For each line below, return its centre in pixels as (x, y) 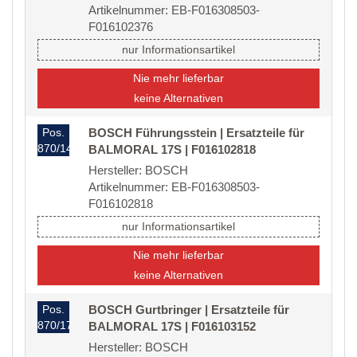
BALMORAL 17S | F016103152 (172, 327)
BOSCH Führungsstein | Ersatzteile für (196, 133)
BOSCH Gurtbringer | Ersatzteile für (189, 310)
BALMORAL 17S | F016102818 (172, 150)
